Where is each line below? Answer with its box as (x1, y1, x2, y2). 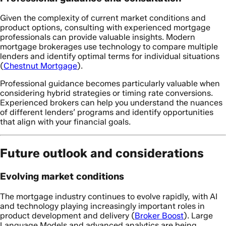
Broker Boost (135, 211, 184, 220)
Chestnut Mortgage (4, 61, 77, 71)
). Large (184, 211, 213, 220)
